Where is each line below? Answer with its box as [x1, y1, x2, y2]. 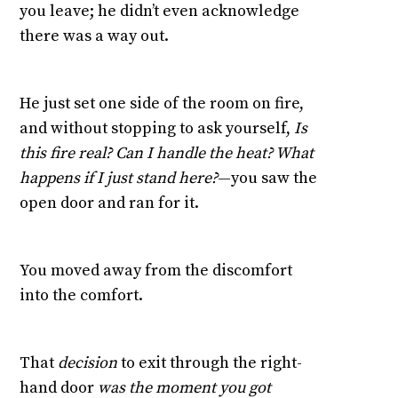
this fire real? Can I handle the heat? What [20, 143, 314, 164]
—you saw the [218, 168, 318, 189]
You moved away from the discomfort [20, 260, 293, 282]
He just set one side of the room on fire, [20, 93, 305, 115]
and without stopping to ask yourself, [20, 118, 295, 139]
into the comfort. [20, 285, 144, 306]
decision [54, 353, 118, 374]
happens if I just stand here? [20, 168, 219, 189]
